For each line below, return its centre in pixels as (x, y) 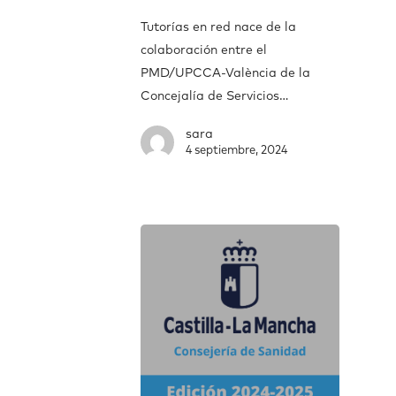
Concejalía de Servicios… (214, 96)
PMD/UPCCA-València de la (225, 73)
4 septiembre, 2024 (236, 150)
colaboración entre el (204, 50)
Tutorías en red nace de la (218, 27)
